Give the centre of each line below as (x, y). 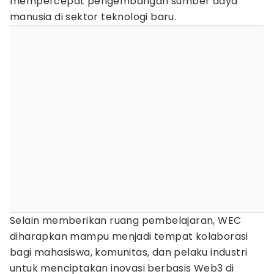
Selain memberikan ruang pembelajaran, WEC (126, 220)
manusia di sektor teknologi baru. (93, 17)
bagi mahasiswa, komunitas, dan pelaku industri (129, 252)
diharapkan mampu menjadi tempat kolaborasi (129, 236)
